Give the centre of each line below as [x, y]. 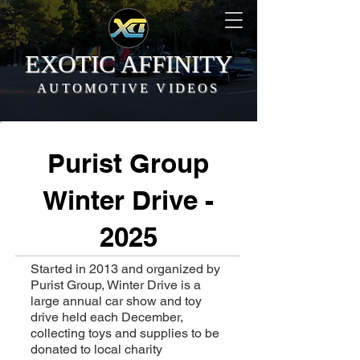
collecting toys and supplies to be [125, 333]
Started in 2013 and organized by [125, 269]
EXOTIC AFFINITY [128, 64]
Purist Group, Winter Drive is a [116, 285]
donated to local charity [96, 349]
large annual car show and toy [116, 301]
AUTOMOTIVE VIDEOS [129, 88]
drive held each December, [107, 317]
